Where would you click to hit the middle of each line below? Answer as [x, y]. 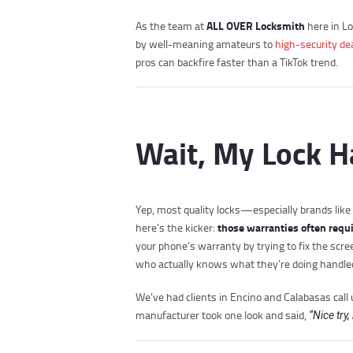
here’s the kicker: [176, 227]
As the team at [171, 26]
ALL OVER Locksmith [256, 26]
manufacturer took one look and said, [222, 315]
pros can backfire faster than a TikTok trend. [237, 62]
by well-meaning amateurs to [205, 44]
